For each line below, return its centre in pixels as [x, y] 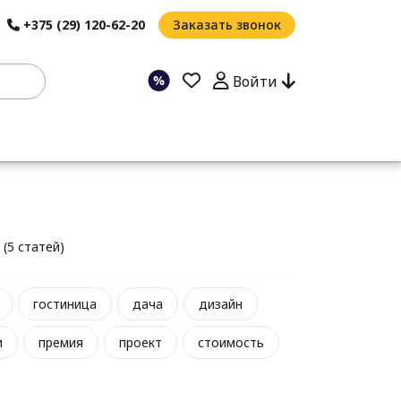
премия [61, 343]
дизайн [221, 304]
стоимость [231, 343]
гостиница [65, 304]
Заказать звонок [226, 25]
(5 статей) [34, 247]
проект [141, 343]
